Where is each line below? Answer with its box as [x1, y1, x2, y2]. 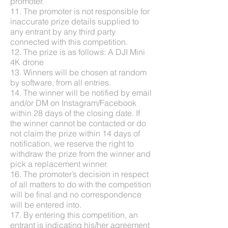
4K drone [10, 56, 44, 67]
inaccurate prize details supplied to [10, 16, 139, 26]
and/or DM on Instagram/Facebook [10, 97, 136, 108]
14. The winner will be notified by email [10, 87, 152, 98]
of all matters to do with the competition [10, 179, 151, 189]
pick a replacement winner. [10, 158, 108, 169]
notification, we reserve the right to [10, 138, 134, 149]
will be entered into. [10, 199, 81, 210]
